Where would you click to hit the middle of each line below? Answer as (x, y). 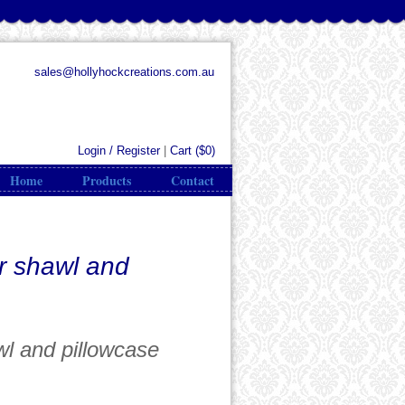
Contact (193, 180)
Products (107, 180)
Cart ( (184, 151)
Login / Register (119, 151)
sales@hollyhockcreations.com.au (124, 72)
